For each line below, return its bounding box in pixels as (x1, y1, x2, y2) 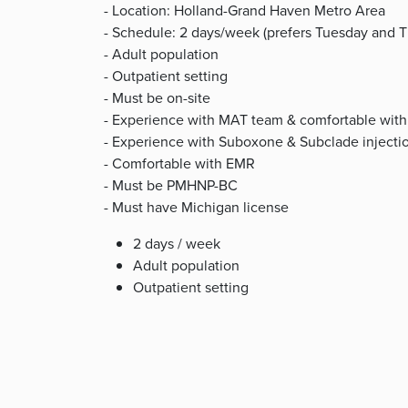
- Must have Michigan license (104, 197, 289, 218)
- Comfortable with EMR (104, 153, 255, 174)
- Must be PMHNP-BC (104, 175, 238, 196)
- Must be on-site (104, 87, 210, 108)
